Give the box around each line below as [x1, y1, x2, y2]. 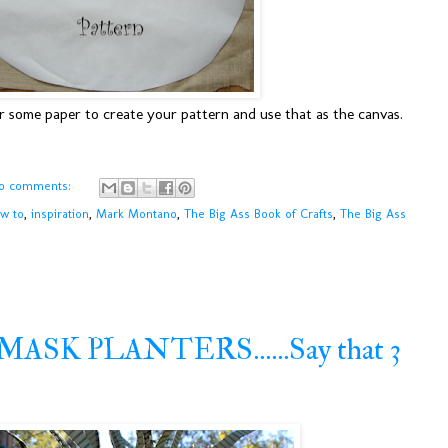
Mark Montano [96, 205, 177, 221]
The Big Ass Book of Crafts [184, 205, 333, 221]
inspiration [31, 205, 89, 221]
